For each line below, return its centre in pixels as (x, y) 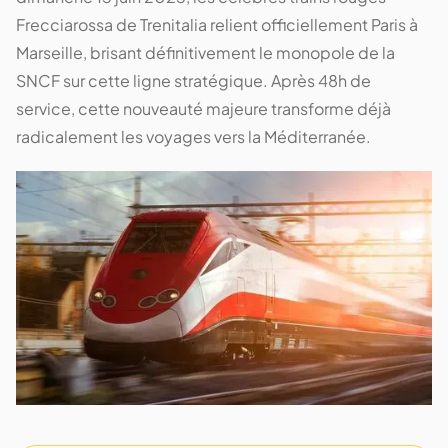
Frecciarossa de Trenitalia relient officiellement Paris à (217, 24)
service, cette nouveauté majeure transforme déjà (203, 108)
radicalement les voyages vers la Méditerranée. (193, 136)
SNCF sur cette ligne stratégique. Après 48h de (193, 80)
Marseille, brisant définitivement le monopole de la (205, 52)
